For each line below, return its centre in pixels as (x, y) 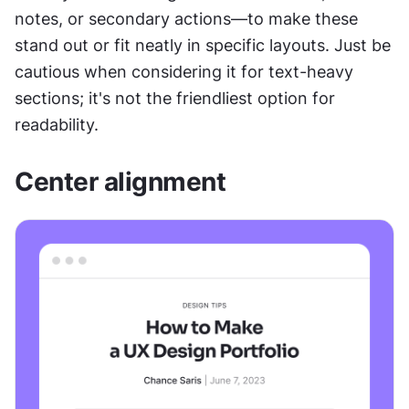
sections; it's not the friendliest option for (175, 98)
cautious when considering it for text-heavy (184, 71)
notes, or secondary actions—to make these (186, 18)
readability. (57, 124)
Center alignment (120, 181)
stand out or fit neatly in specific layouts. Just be (203, 45)
